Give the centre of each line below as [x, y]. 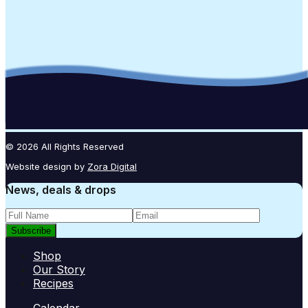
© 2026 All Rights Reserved [65, 146]
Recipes [53, 283]
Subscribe [31, 230]
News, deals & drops [61, 189]
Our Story [59, 269]
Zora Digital [112, 166]
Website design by [45, 166]
